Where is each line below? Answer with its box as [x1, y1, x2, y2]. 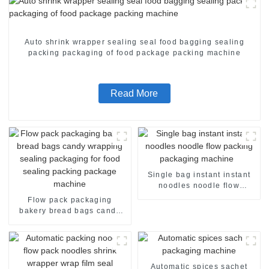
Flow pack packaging [28, 195, 112, 204]
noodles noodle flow [158, 181, 240, 190]
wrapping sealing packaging [13, 217, 127, 226]
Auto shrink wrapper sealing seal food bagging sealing [25, 37, 244, 46]
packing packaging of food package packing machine [28, 48, 241, 57]
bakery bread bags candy [19, 206, 121, 215]
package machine [35, 238, 105, 247]
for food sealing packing [21, 228, 119, 237]
